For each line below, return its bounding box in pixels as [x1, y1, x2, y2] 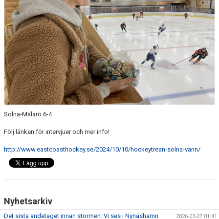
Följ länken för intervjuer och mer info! [4, 128, 109, 135]
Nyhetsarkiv [4, 196, 52, 206]
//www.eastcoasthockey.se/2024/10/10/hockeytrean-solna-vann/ [17, 145, 200, 153]
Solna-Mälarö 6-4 [4, 110, 52, 118]
